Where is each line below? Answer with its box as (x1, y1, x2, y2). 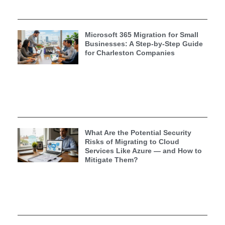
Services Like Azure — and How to (84, 146, 202, 155)
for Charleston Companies (84, 48, 175, 57)
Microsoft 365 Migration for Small (84, 30, 198, 39)
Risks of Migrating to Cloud (84, 137, 179, 146)
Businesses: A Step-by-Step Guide (84, 39, 203, 48)
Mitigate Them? (84, 155, 138, 164)
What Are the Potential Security (84, 128, 191, 137)
